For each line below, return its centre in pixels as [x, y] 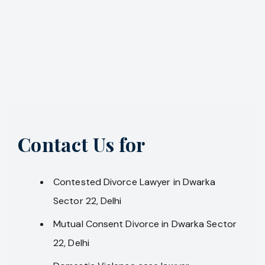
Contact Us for [82, 144]
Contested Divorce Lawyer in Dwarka [135, 182]
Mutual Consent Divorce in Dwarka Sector [145, 224]
